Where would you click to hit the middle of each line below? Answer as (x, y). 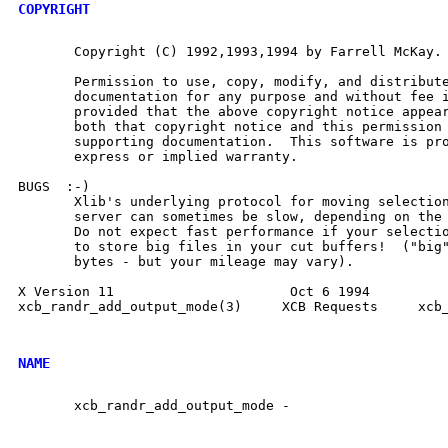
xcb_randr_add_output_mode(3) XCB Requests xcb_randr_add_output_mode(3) (130, 306)
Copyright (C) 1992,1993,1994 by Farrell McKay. (230, 51)
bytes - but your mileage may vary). (186, 261)
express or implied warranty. (158, 156)
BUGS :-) (54, 186)
